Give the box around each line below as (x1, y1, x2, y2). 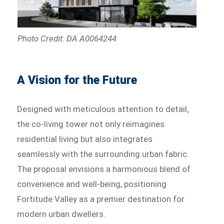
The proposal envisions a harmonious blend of (17, 164, 191, 174)
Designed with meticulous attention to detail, (17, 104, 189, 114)
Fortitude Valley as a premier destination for (17, 194, 185, 204)
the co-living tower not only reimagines (17, 119, 165, 129)
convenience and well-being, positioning (17, 179, 167, 189)
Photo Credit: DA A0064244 (17, 33, 116, 44)
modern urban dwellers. (17, 209, 108, 219)
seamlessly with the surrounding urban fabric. (17, 149, 189, 159)
